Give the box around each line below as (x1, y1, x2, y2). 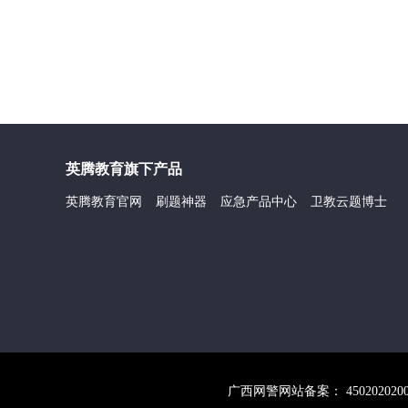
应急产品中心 (220, 194, 297, 209)
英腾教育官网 (66, 194, 142, 209)
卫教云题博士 (311, 194, 387, 209)
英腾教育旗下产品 (66, 160, 182, 177)
